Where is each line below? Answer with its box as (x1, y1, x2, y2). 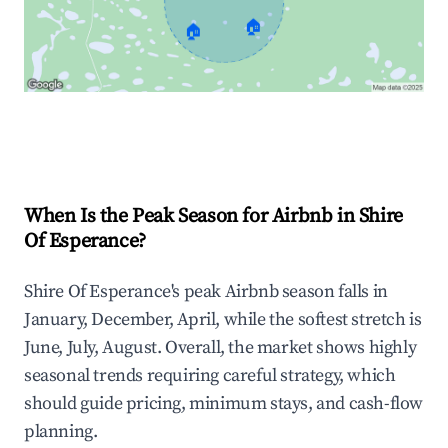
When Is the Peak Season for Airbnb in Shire (24, 204, 403, 230)
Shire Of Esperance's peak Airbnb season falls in (24, 280, 388, 304)
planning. (24, 420, 98, 444)
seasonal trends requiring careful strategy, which (24, 364, 396, 388)
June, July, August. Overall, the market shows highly (24, 336, 417, 360)
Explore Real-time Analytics (56, 123, 262, 146)
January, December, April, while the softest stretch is (24, 308, 422, 332)
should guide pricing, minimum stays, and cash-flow (24, 392, 424, 416)
